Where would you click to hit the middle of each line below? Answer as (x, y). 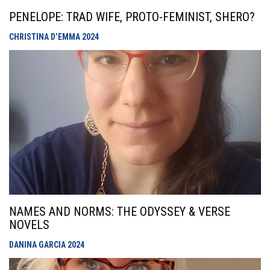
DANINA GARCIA (38, 245)
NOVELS (29, 225)
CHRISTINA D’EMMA (46, 37)
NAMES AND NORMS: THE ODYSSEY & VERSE (120, 212)
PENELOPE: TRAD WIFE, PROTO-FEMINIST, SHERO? (132, 17)
